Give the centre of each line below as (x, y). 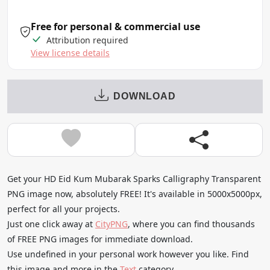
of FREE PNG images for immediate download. (100, 239)
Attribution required (86, 40)
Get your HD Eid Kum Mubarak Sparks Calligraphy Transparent (134, 178)
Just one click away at (51, 224)
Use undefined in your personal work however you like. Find (128, 254)
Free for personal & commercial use (115, 26)
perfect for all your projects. (64, 209)
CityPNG (111, 224)
